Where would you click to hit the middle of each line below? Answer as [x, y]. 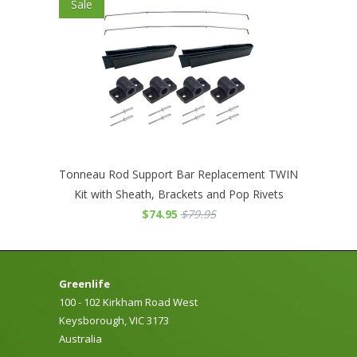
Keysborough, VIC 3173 [114, 320]
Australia [80, 338]
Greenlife [84, 283]
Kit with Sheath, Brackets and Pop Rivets [178, 194]
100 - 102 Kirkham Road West [128, 302]
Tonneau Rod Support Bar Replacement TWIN [178, 174]
